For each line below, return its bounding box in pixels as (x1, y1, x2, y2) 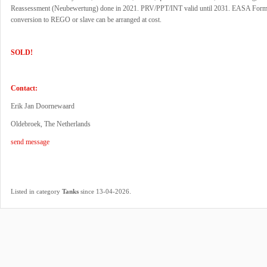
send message (11, 138, 49, 146)
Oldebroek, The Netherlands (11, 120, 91, 128)
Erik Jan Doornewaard (11, 102, 74, 110)
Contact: (11, 84, 38, 92)
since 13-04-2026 (79, 187, 129, 195)
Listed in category (11, 187, 62, 195)
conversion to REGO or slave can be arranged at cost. (11, 15, 162, 24)
